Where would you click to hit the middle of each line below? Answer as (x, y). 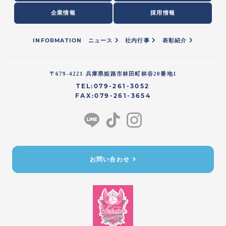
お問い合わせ (109, 160)
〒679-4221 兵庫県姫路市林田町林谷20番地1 (113, 74)
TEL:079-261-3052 (113, 86)
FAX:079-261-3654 (113, 96)
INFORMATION (58, 41)
